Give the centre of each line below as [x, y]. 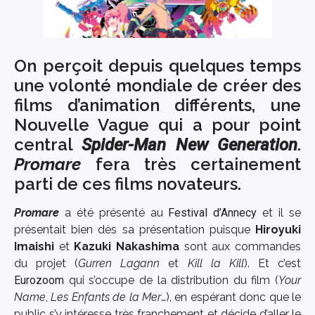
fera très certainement [191, 164]
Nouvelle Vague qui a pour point [157, 124]
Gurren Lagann [119, 263]
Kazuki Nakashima [127, 246]
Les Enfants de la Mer [106, 297]
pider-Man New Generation [195, 144]
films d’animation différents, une [157, 105]
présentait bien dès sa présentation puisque [135, 229]
